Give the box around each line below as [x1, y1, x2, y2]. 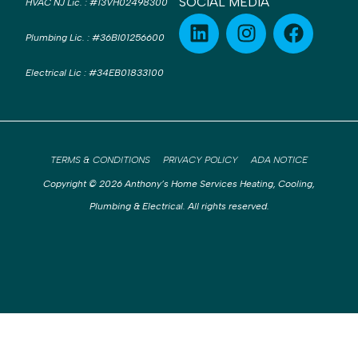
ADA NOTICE [251, 153, 308, 165]
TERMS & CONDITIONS [50, 153, 150, 165]
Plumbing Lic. [26, 31, 85, 43]
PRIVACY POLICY [163, 153, 238, 165]
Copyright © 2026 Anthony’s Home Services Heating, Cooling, [43, 177, 315, 189]
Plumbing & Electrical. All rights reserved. [89, 200, 269, 212]
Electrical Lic [26, 66, 82, 78]
